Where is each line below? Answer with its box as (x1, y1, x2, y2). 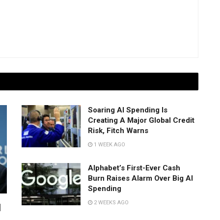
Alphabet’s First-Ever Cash (88, 164, 180, 173)
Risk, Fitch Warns (88, 126, 148, 136)
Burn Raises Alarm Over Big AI (88, 174, 193, 183)
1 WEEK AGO (92, 141, 125, 148)
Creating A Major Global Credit (88, 116, 194, 125)
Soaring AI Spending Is (88, 106, 167, 115)
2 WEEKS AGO (92, 199, 129, 206)
